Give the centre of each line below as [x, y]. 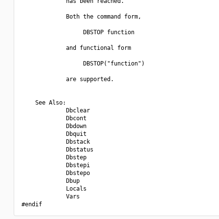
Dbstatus [57, 150]
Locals [54, 189]
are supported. [68, 79]
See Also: [44, 103]
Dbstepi [56, 165]
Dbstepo [56, 173]
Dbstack [56, 142]
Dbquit [54, 134]
